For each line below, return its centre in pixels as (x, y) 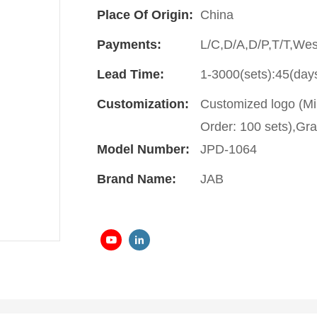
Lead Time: (131, 74)
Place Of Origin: (145, 15)
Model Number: (143, 149)
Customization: (143, 104)
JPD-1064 (229, 149)
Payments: (129, 44)
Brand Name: (137, 179)
